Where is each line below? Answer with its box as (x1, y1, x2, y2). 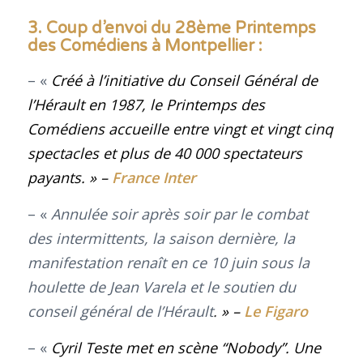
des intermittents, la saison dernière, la (27, 228, 295, 248)
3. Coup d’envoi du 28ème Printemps (27, 19, 316, 39)
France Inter (111, 167, 196, 187)
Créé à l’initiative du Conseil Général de (50, 70, 318, 90)
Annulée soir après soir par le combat (50, 203, 308, 224)
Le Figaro (243, 301, 308, 321)
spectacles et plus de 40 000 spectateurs (27, 143, 302, 163)
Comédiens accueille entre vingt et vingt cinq (27, 118, 333, 139)
